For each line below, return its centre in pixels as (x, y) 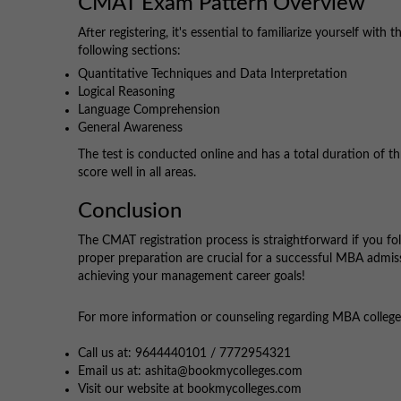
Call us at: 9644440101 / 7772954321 (184, 354)
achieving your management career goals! (192, 277)
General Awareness (130, 128)
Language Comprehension (149, 111)
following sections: (129, 51)
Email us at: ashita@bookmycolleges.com (190, 372)
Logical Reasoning (126, 93)
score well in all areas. (137, 173)
